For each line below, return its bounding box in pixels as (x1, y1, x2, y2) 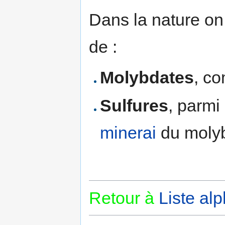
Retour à (89, 188, 154, 207)
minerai (100, 123, 157, 142)
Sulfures (100, 95, 169, 115)
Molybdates (100, 68, 194, 87)
